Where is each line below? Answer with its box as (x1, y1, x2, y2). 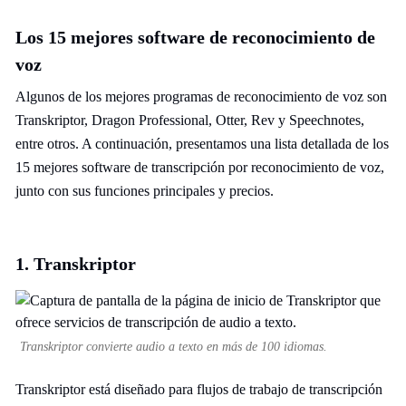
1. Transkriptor (15, 254, 136, 274)
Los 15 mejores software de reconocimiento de (15, 27, 375, 47)
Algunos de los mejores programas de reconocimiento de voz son (15, 89, 387, 104)
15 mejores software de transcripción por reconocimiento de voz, (15, 159, 384, 175)
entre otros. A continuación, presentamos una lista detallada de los (15, 136, 389, 151)
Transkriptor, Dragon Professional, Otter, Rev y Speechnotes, (15, 112, 364, 128)
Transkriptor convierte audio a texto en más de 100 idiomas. (20, 340, 327, 353)
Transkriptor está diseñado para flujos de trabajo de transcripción (15, 382, 382, 397)
